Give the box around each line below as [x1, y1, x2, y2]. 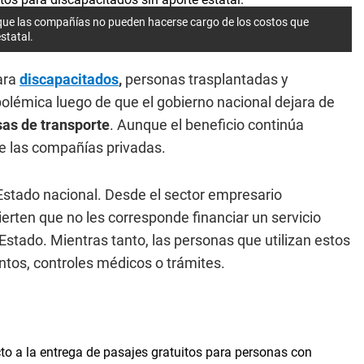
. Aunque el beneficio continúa [110, 116, 304, 133]
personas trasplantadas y [122, 71, 288, 88]
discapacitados [19, 71, 119, 88]
